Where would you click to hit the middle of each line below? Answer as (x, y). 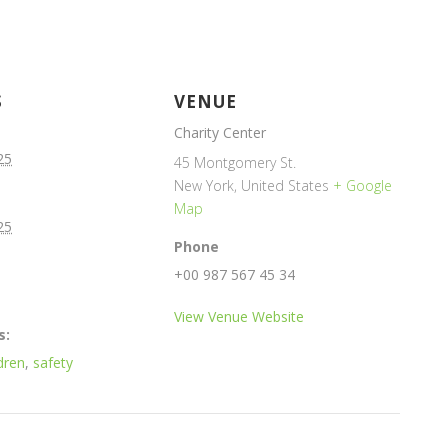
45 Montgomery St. (235, 163)
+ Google (362, 186)
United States (285, 186)
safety (53, 363)
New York (204, 186)
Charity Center (220, 133)
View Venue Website (239, 317)
